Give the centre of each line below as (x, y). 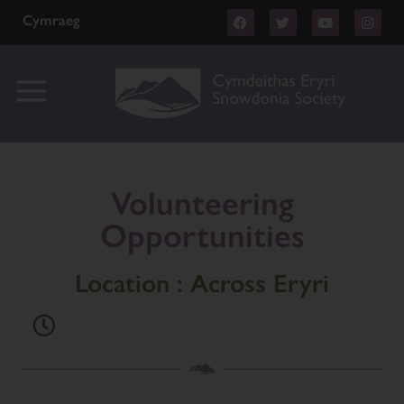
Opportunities (202, 236)
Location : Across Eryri (202, 283)
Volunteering (202, 203)
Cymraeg (51, 20)
